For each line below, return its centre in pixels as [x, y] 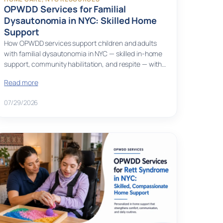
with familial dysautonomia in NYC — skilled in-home [83, 54]
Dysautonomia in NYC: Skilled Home [81, 21]
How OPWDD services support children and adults [80, 43]
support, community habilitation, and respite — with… [85, 64]
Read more [21, 83]
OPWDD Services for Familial [65, 9]
